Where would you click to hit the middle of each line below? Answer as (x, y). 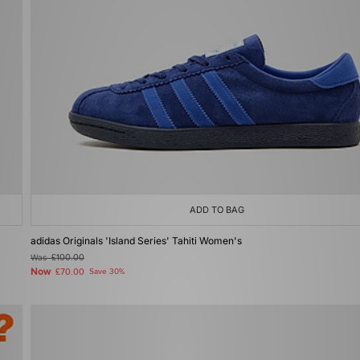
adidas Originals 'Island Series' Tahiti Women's (136, 241)
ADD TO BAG (217, 210)
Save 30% (107, 272)
